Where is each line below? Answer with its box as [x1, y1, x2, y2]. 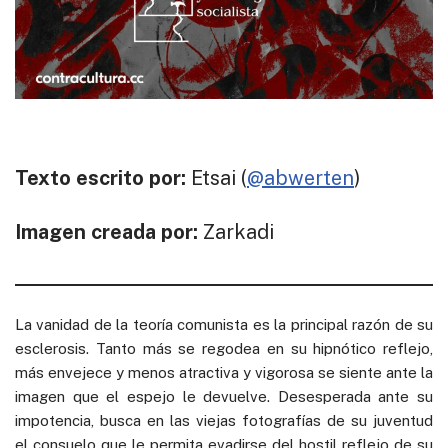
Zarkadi [203, 219, 274, 244]
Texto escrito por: [15, 165, 191, 190]
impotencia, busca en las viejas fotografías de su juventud [15, 411, 433, 429]
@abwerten [247, 165, 354, 190]
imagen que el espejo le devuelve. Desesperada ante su [15, 387, 433, 405]
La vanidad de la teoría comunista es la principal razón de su [15, 315, 433, 333]
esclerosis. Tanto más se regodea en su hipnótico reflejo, [15, 339, 433, 357]
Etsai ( [191, 165, 247, 190]
